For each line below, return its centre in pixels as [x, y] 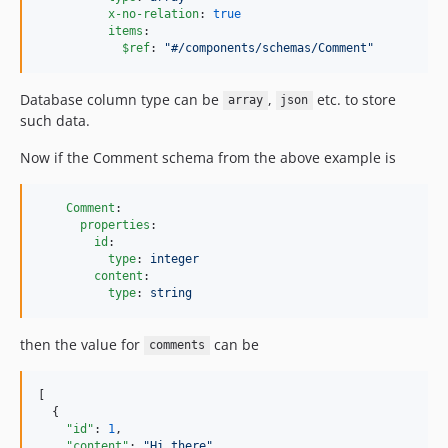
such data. [55, 120]
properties [115, 224]
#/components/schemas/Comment [269, 47]
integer [174, 258]
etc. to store [354, 99]
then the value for [82, 344]
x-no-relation [153, 13]
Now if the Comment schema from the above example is [208, 157]
